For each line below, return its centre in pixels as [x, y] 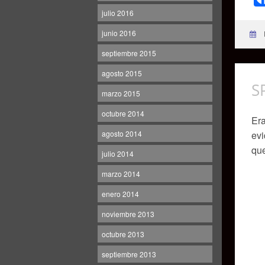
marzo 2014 [121, 174]
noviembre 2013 [128, 214]
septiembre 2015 [129, 53]
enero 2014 [120, 194]
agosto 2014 [122, 133]
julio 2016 [118, 13]
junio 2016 [119, 33]
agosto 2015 [122, 73]
